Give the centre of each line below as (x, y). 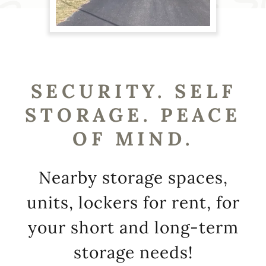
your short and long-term (133, 227)
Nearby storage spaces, (133, 178)
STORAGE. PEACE (133, 115)
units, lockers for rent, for (133, 202)
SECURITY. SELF (133, 91)
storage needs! (133, 252)
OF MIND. (133, 139)
